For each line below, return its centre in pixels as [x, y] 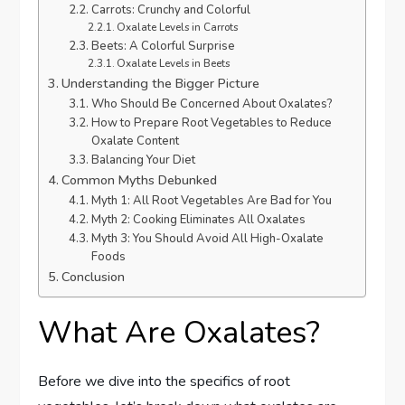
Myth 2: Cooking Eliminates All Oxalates [198, 219]
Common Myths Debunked [140, 179]
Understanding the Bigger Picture [161, 83]
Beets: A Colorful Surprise [163, 46]
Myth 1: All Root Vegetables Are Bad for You [211, 200]
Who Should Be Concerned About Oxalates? [212, 104]
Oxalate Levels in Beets [174, 63]
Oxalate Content [135, 141]
